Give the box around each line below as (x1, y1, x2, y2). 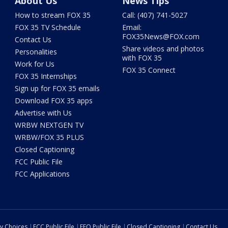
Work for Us (15, 59, 55, 69)
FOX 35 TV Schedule (15, 22, 81, 33)
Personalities (15, 47, 58, 57)
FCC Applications (15, 169, 70, 179)
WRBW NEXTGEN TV (15, 120, 84, 130)
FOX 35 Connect (122, 65, 176, 75)
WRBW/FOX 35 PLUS (15, 132, 84, 142)
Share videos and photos (122, 44, 204, 54)
